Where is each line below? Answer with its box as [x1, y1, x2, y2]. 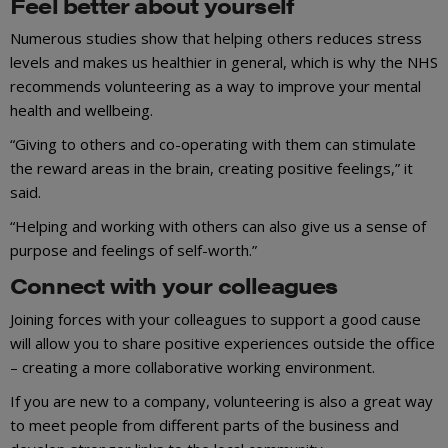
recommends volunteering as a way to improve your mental [10, 76, 421, 97]
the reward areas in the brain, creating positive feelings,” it [10, 158, 413, 179]
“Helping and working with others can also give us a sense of [10, 216, 426, 237]
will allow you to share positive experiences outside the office [10, 332, 435, 353]
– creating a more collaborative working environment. [10, 356, 375, 377]
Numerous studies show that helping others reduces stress [10, 28, 422, 49]
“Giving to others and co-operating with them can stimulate [10, 134, 416, 155]
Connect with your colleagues [10, 269, 338, 301]
